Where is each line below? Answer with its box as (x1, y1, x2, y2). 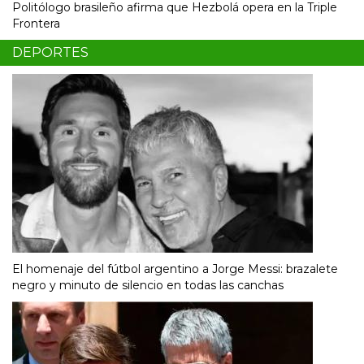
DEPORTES (12, 44, 89, 60)
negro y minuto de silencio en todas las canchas (12, 277, 284, 292)
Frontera (12, 15, 60, 31)
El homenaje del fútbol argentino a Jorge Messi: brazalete (12, 261, 338, 276)
